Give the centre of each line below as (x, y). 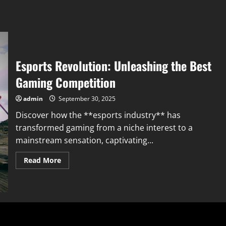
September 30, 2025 (86, 98)
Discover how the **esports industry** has (98, 115)
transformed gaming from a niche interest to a (104, 127)
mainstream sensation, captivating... (84, 140)
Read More (42, 160)
